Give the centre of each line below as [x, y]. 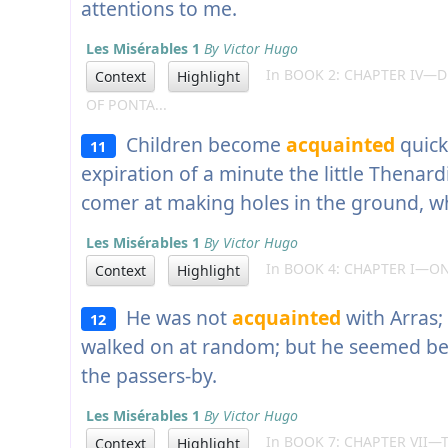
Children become [200, 145]
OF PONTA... [126, 105]
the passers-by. [149, 376]
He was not [173, 318]
